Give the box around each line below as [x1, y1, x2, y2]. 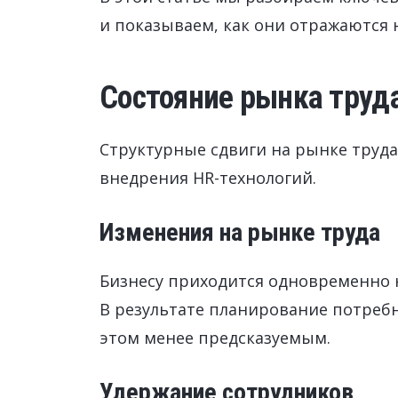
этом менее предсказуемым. [99, 327, 330, 348]
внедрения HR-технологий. [99, 167, 316, 188]
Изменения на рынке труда [99, 218, 380, 247]
